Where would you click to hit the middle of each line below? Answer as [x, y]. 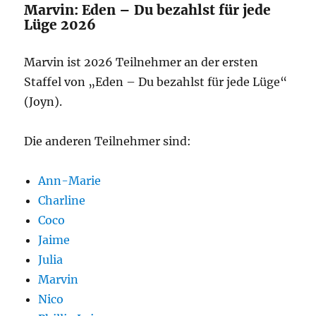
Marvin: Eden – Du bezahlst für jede [148, 10]
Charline [62, 200]
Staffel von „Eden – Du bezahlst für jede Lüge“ [156, 82]
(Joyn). [43, 102]
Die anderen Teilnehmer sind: [108, 141]
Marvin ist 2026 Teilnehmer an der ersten [141, 62]
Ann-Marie [70, 181]
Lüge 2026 [60, 25]
